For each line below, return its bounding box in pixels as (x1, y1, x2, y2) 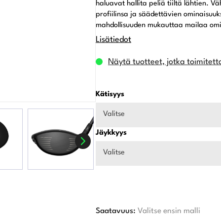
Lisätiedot (95, 35, 131, 44)
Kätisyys (95, 90, 124, 98)
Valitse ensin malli (137, 207, 200, 215)
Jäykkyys (95, 129, 127, 137)
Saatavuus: (95, 207, 136, 215)
